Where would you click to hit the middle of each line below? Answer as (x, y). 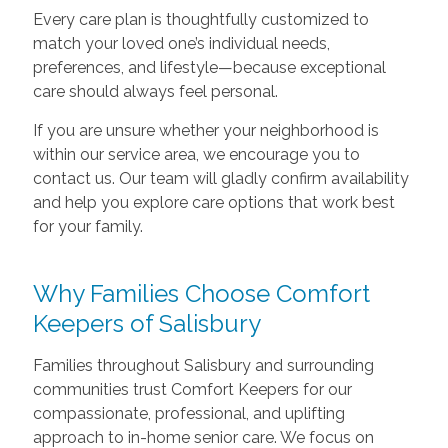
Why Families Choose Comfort (201, 293)
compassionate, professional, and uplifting (188, 413)
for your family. (87, 226)
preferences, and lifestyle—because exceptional (209, 67)
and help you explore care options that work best (213, 202)
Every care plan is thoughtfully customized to (200, 19)
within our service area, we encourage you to (196, 154)
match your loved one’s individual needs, (181, 43)
